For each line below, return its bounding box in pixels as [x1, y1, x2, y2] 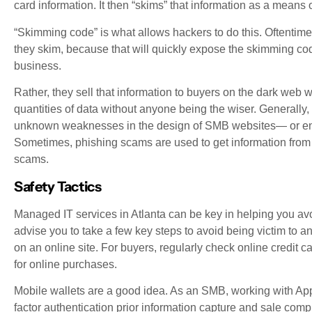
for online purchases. [14, 258, 117, 270]
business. [14, 59, 61, 72]
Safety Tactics [14, 178, 102, 195]
